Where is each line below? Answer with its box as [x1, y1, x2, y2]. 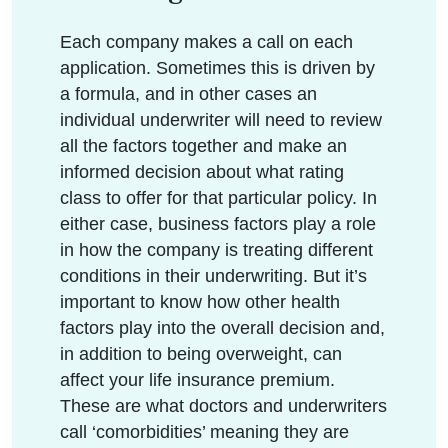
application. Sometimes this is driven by [60, 57, 375, 78]
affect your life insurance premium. [60, 369, 335, 390]
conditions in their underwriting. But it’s [60, 265, 367, 286]
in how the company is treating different [60, 239, 373, 260]
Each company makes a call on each [60, 31, 353, 52]
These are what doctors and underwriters [60, 395, 387, 416]
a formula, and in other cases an [60, 83, 317, 104]
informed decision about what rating [60, 161, 344, 182]
